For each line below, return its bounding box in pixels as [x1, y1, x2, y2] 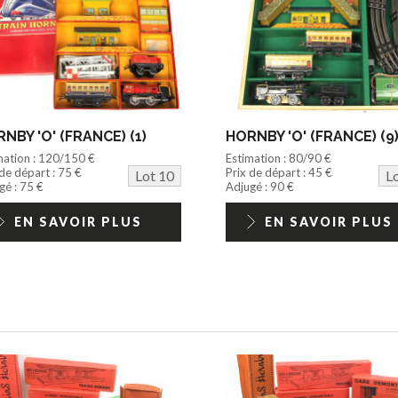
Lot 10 [134, 166, 174, 184]
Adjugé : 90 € [225, 179, 294, 194]
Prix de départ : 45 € [225, 164, 332, 179]
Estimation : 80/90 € [225, 150, 331, 165]
